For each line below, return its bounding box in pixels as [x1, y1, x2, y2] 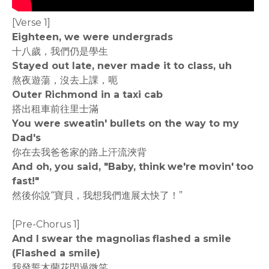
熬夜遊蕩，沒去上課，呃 [12, 74, 118, 86]
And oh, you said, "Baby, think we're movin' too [12, 160, 253, 172]
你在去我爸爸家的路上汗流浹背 [12, 146, 147, 158]
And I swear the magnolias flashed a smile [12, 232, 231, 244]
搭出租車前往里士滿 [12, 103, 98, 115]
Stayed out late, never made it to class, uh [12, 59, 232, 71]
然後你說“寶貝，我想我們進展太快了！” [12, 189, 183, 201]
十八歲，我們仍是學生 [12, 45, 108, 57]
